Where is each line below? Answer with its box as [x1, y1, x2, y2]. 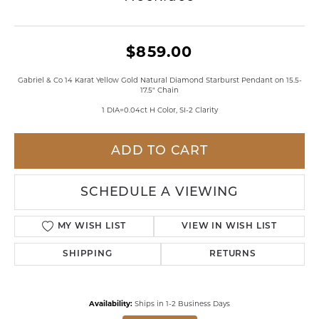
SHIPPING [63, 250, 113, 258]
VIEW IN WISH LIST [182, 222, 277, 231]
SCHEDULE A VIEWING [80, 186, 239, 199]
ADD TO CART [111, 145, 208, 157]
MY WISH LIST [57, 222, 127, 231]
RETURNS [209, 250, 256, 258]
